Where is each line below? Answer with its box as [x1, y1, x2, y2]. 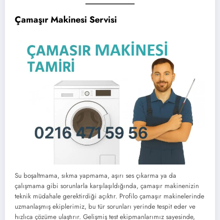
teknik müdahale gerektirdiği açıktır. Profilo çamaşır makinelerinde [15, 192, 204, 201]
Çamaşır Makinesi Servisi [15, 13, 117, 27]
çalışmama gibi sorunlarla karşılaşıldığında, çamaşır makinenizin [15, 181, 199, 191]
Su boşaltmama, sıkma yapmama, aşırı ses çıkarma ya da [15, 171, 176, 181]
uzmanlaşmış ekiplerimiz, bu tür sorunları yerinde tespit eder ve [15, 202, 195, 212]
